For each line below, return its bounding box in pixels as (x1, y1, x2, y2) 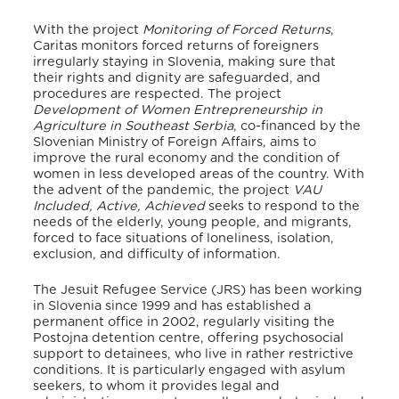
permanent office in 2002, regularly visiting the (33, 314, 336, 329)
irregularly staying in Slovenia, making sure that (33, 55, 337, 69)
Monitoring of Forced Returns (142, 23, 331, 37)
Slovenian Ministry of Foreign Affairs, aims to (33, 135, 317, 150)
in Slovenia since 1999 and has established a (33, 298, 312, 313)
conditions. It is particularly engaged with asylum (33, 362, 346, 377)
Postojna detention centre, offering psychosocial (33, 330, 345, 345)
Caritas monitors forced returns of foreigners (33, 39, 320, 53)
